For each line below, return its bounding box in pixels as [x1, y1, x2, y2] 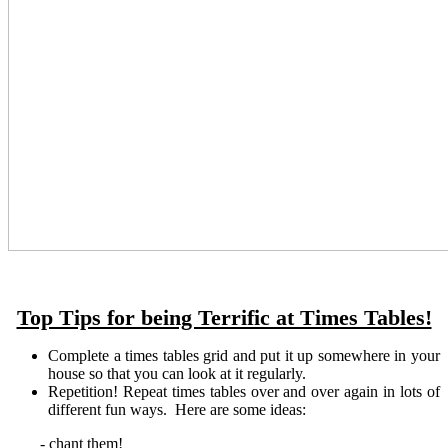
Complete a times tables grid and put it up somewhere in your [48, 347, 440, 365]
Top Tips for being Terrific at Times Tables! [16, 305, 432, 331]
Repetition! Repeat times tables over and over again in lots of [48, 383, 440, 401]
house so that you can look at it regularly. [48, 365, 306, 383]
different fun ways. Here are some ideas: [48, 401, 306, 419]
